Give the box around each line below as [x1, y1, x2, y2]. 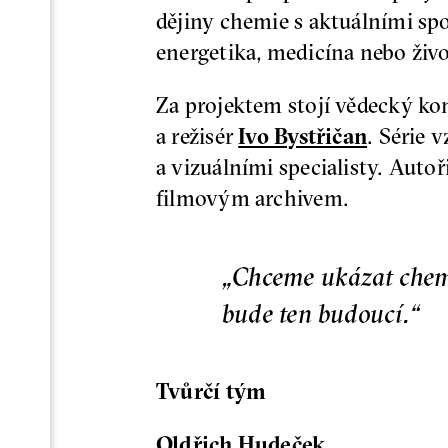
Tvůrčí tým [156, 376, 267, 405]
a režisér [156, 121, 239, 150]
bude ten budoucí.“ [222, 296, 420, 330]
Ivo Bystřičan [238, 121, 368, 150]
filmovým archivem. [156, 183, 349, 212]
